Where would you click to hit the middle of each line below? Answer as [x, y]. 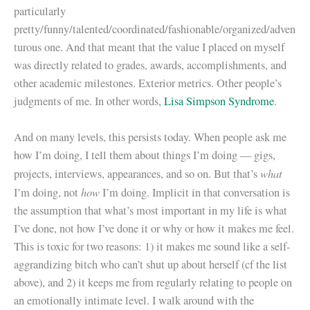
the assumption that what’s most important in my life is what [151, 211]
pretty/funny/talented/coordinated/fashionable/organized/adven [155, 29]
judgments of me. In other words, [89, 101]
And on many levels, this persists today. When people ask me [150, 137]
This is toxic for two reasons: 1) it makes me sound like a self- [152, 247]
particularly [40, 11]
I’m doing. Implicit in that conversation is [195, 193]
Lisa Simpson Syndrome [219, 101]
